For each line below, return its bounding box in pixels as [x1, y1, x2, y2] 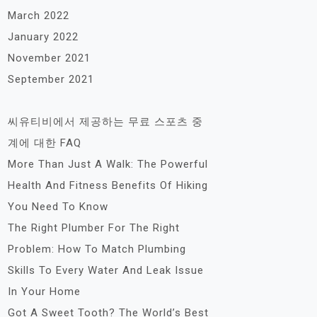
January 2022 [8, 30, 79, 43]
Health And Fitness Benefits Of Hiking [8, 179, 208, 192]
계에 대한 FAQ [8, 137, 81, 149]
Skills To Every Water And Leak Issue [8, 264, 204, 277]
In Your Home [8, 285, 81, 298]
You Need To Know [8, 200, 108, 213]
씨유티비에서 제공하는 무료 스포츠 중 [8, 115, 203, 128]
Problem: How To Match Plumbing [8, 243, 186, 255]
